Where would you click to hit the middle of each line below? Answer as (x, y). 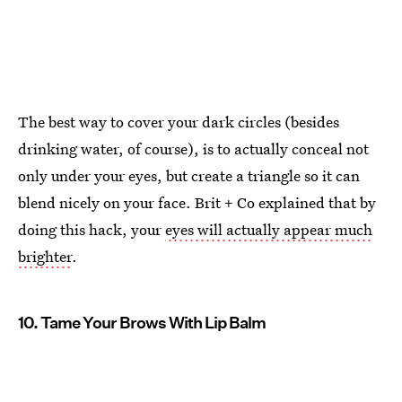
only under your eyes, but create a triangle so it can (189, 175)
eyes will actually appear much (269, 229)
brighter (45, 256)
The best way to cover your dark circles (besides (179, 121)
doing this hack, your (92, 229)
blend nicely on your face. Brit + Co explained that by (197, 202)
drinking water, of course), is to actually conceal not (193, 148)
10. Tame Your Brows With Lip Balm (142, 322)
